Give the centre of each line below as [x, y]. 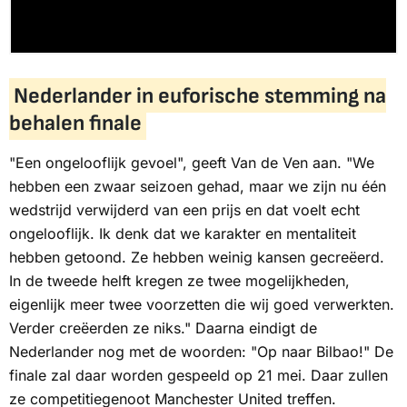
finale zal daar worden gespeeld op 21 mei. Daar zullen [199, 376]
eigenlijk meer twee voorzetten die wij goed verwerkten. [202, 305]
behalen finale [75, 123]
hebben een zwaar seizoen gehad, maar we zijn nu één [198, 187]
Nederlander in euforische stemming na [199, 95]
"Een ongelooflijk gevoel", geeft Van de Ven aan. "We [192, 163]
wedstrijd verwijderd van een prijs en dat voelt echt [184, 210]
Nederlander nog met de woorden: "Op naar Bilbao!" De [201, 352]
